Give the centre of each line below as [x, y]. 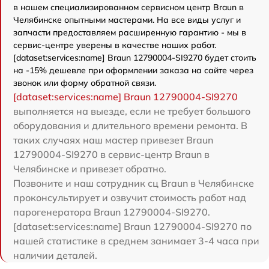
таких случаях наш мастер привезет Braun [113, 140]
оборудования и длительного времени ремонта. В [130, 125]
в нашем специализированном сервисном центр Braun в [128, 7]
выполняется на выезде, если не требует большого [132, 111]
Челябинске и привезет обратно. [90, 168]
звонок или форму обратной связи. [85, 83]
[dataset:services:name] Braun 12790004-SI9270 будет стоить [135, 57]
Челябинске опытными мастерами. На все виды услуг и [127, 20]
